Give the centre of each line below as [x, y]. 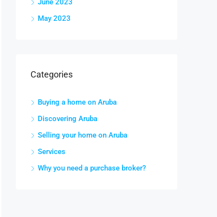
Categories [52, 74]
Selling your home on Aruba [83, 135]
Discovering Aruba [68, 119]
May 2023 [54, 18]
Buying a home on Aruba [77, 102]
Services [52, 152]
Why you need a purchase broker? [92, 168]
